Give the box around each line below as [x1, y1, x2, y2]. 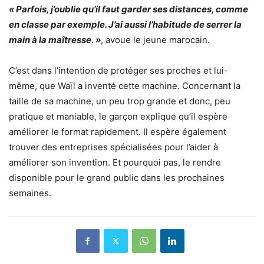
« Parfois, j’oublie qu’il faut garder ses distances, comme [9, 3, 248, 15]
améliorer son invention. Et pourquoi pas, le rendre [9, 156, 221, 168]
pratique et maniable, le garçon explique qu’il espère [9, 110, 227, 122]
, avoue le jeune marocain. [101, 34, 210, 45]
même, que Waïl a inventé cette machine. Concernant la [9, 80, 240, 91]
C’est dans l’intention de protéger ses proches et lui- [9, 64, 228, 76]
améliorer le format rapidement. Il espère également [9, 126, 226, 137]
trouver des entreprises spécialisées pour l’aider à [9, 141, 218, 153]
